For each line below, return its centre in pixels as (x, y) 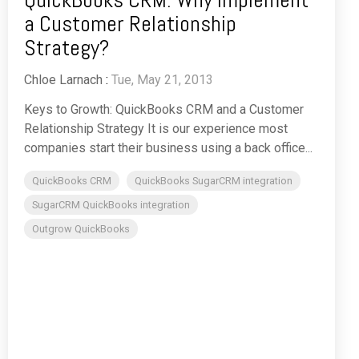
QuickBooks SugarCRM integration (214, 180)
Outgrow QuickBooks (81, 228)
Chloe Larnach (63, 79)
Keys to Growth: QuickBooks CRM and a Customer (164, 109)
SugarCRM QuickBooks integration (111, 204)
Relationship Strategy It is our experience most (156, 128)
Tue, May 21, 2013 (162, 79)
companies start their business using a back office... (168, 147)
